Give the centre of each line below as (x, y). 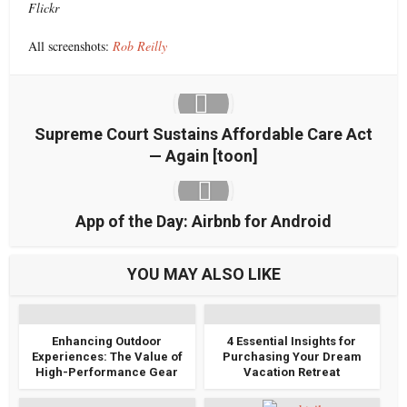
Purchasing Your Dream (292, 356)
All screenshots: (69, 45)
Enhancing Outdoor (107, 341)
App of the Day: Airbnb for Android (203, 221)
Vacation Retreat (292, 372)
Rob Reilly (140, 45)
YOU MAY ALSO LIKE (203, 273)
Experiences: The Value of (107, 356)
